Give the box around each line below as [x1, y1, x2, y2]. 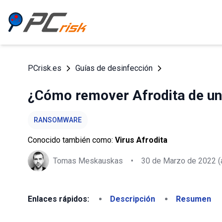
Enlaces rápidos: [28, 194, 89, 204]
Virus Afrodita [115, 135, 167, 145]
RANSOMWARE [34, 116, 82, 124]
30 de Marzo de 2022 [141, 156, 216, 166]
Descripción [110, 194, 155, 204]
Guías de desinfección [75, 63, 153, 73]
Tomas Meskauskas [53, 156, 123, 166]
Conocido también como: [28, 135, 115, 145]
